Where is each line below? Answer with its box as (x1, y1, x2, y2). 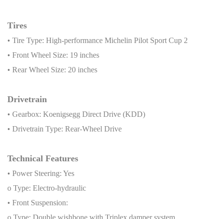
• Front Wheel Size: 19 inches (7, 50, 99, 59)
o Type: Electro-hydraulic (7, 183, 86, 192)
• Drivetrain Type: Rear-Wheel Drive (7, 124, 122, 133)
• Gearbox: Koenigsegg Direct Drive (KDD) (7, 109, 145, 118)
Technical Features (7, 153, 78, 163)
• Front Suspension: (7, 198, 68, 207)
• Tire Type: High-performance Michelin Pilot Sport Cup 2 (7, 36, 188, 44)
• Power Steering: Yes (7, 169, 74, 177)
